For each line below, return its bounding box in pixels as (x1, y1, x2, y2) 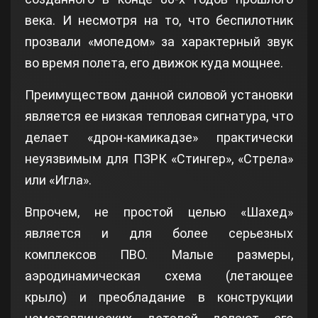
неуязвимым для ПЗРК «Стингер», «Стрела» (25, 150, 293, 166)
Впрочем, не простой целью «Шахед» (25, 204, 293, 219)
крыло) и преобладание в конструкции (25, 289, 293, 305)
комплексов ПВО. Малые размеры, (25, 246, 293, 262)
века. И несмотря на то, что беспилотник (25, 12, 293, 28)
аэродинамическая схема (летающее (25, 268, 293, 283)
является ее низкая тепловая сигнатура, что (25, 108, 293, 124)
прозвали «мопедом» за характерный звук (25, 33, 293, 49)
